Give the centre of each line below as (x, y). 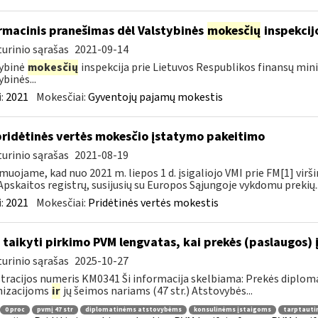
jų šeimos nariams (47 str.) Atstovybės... (157, 291)
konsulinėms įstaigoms (232, 309)
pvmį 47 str (55, 309)
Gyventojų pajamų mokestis (155, 97)
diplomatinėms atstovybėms (133, 309)
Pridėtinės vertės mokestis (153, 203)
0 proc (15, 309)
